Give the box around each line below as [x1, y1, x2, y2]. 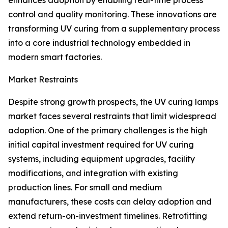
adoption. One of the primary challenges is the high [8, 125, 208, 136]
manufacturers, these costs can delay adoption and [8, 196, 212, 207]
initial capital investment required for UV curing [8, 139, 194, 150]
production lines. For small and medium [8, 182, 162, 193]
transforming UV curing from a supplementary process [8, 23, 220, 34]
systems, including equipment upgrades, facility [8, 154, 195, 164]
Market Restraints [8, 74, 78, 85]
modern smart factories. [8, 52, 102, 63]
